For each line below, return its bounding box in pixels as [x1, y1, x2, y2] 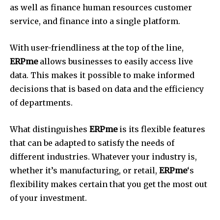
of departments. [10, 98, 73, 108]
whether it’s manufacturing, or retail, [10, 165, 159, 176]
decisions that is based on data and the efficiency [10, 84, 204, 94]
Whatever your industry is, [92, 152, 197, 162]
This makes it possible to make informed [30, 70, 194, 81]
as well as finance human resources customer [10, 2, 192, 13]
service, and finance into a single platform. [10, 16, 180, 27]
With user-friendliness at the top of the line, [10, 43, 184, 53]
